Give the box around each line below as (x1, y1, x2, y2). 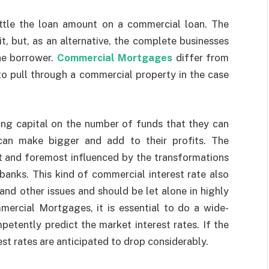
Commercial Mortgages (56, 52, 173, 64)
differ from (172, 52, 229, 64)
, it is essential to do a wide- (90, 201, 229, 214)
